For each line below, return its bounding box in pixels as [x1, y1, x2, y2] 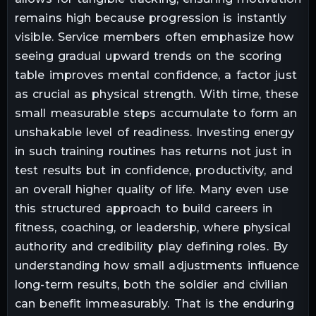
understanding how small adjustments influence [15, 258, 300, 272]
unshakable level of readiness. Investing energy [15, 125, 294, 139]
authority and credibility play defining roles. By [15, 239, 288, 253]
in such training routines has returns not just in [15, 144, 291, 158]
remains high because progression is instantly [15, 11, 287, 25]
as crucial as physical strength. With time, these [15, 87, 298, 101]
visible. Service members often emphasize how [15, 30, 294, 44]
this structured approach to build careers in [15, 201, 273, 215]
